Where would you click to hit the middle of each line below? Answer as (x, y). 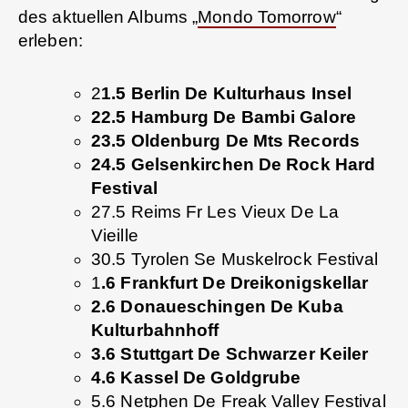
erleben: (51, 40)
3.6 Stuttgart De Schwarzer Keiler (230, 353)
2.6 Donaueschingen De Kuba (217, 306)
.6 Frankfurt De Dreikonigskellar (235, 282)
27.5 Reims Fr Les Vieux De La (215, 211)
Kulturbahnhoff (155, 330)
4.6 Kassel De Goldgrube (196, 377)
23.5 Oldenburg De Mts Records (225, 140)
